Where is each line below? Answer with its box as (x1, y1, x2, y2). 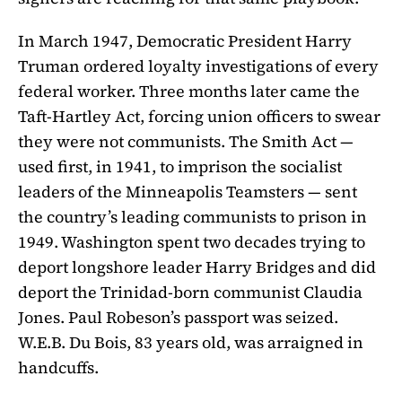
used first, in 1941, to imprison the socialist (18, 155, 342, 179)
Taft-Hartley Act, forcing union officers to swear (18, 105, 380, 128)
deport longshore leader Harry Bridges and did (18, 256, 376, 279)
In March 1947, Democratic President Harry (18, 30, 352, 53)
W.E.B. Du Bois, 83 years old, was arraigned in (18, 331, 363, 354)
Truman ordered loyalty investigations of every (18, 55, 379, 78)
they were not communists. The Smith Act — (18, 130, 354, 153)
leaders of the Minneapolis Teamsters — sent (18, 180, 357, 204)
